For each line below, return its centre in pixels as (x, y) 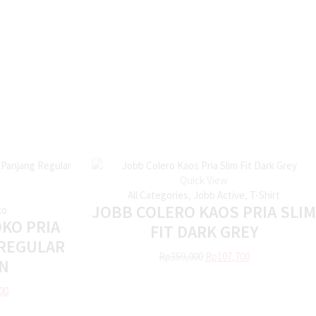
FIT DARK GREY (204, 232)
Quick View (204, 181)
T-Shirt (265, 195)
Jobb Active (219, 195)
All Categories (158, 195)
